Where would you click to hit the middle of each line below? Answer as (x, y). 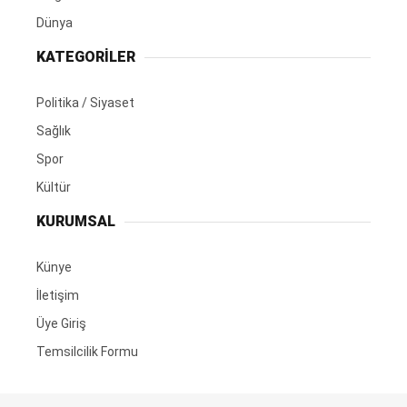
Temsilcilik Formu (87, 352)
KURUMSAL (76, 222)
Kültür (54, 188)
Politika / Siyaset (85, 103)
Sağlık (54, 131)
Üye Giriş (61, 324)
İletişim (58, 296)
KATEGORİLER (86, 57)
